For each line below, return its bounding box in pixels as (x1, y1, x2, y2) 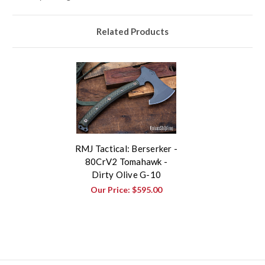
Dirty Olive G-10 (92, 169, 161, 180)
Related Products (96, 26, 169, 37)
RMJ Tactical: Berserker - (75, 143, 178, 154)
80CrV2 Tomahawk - (85, 156, 168, 167)
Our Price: (91, 185, 132, 195)
